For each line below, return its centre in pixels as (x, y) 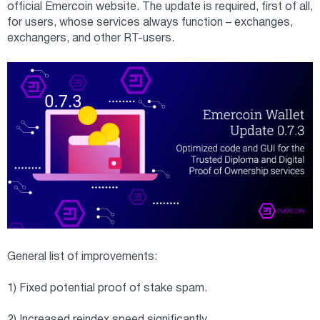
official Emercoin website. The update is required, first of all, (160, 7)
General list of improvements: (82, 257)
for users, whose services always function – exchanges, (150, 22)
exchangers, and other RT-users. (91, 38)
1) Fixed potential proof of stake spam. (107, 289)
